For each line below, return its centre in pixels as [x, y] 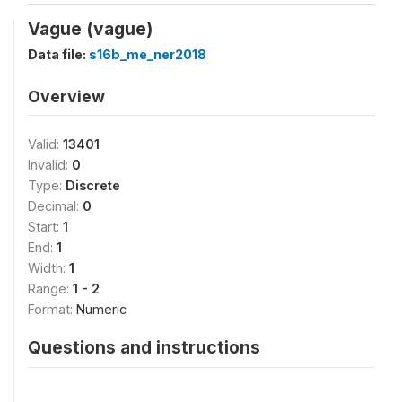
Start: [45, 226]
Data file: [58, 54]
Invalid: [50, 164]
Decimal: [55, 205]
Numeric [101, 309]
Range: [50, 288]
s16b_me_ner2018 [148, 54]
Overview [66, 96]
